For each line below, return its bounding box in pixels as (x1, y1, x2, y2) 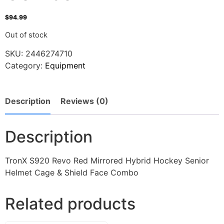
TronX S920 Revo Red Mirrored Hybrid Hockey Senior (5, 155, 209, 166)
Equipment (45, 60, 85, 71)
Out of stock (5, 30, 47, 39)
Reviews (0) (60, 96, 108, 106)
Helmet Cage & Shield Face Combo (5, 167, 138, 178)
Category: (5, 60, 45, 71)
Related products (5, 194, 135, 214)
